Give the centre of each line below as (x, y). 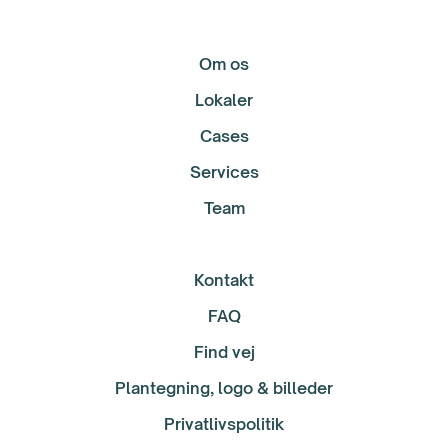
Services (224, 171)
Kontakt (224, 279)
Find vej (224, 351)
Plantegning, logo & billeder (224, 387)
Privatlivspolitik (224, 423)
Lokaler (224, 99)
